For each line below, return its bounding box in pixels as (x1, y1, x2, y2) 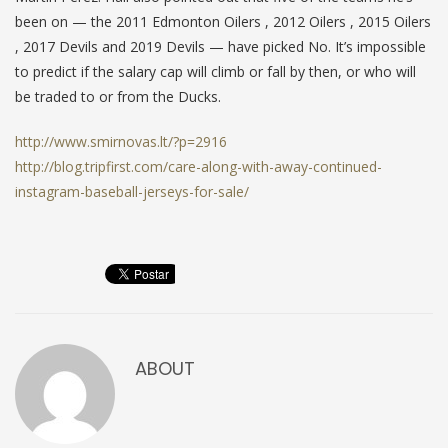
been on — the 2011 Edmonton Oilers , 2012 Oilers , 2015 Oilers (15, 11, 431, 31)
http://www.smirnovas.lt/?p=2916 (15, 131, 227, 151)
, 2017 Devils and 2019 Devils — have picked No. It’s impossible (15, 36, 426, 56)
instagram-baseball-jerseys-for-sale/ (15, 181, 249, 201)
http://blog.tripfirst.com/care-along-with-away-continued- (15, 156, 382, 176)
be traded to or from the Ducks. (15, 86, 221, 106)
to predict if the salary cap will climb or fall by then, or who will (15, 61, 416, 81)
